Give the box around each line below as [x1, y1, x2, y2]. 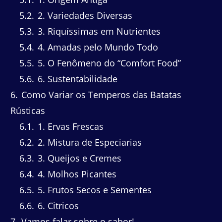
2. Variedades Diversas [35, 9, 132, 22]
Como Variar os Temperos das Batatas [19, 89, 181, 101]
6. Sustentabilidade [35, 73, 117, 85]
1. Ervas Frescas [35, 120, 104, 133]
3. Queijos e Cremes [35, 152, 121, 165]
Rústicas [10, 105, 45, 117]
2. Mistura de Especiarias [35, 136, 142, 149]
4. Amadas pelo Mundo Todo [35, 41, 158, 54]
